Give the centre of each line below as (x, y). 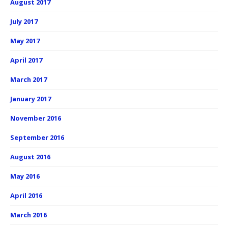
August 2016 (30, 157)
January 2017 (31, 99)
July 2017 (24, 22)
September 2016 (37, 138)
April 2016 (26, 196)
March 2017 (28, 80)
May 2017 (25, 41)
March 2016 (28, 215)
